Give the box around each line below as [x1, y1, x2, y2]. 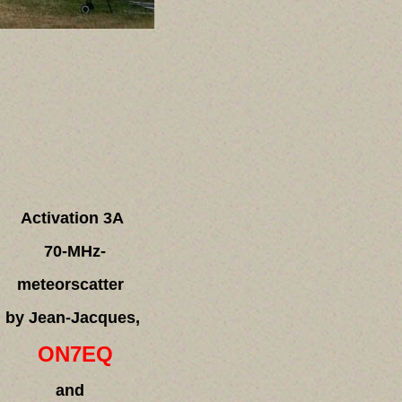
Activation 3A [21, 209, 124, 227]
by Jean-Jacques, [4, 309, 140, 327]
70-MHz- [39, 242, 106, 260]
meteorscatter [16, 275, 128, 293]
